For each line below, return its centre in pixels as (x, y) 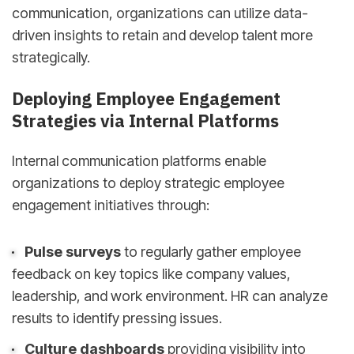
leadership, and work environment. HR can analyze (170, 296)
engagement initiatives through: (111, 205)
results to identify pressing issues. (117, 318)
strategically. (51, 58)
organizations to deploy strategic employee (148, 183)
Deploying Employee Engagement (146, 98)
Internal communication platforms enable (139, 161)
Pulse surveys (72, 251)
